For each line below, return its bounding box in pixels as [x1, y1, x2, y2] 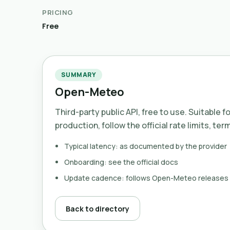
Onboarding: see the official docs [64, 157, 178, 167]
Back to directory [66, 203, 129, 214]
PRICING [42, 8, 73, 17]
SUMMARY [61, 70, 97, 79]
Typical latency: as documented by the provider [64, 141, 227, 151]
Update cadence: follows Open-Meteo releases [64, 173, 228, 183]
